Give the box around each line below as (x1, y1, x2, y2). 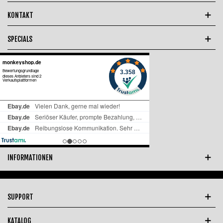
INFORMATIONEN (7, 153, 53, 162)
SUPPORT (7, 192, 33, 201)
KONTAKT (7, 10, 33, 19)
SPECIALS (7, 34, 32, 43)
